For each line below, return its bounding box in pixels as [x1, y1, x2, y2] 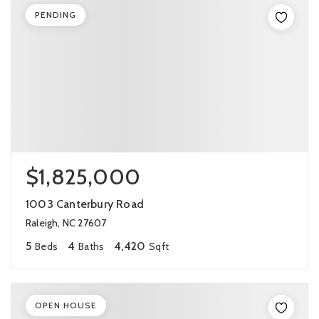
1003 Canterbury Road [26, 197, 144, 211]
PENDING [35, 9, 76, 20]
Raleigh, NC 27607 [26, 216, 107, 229]
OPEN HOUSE [35, 300, 97, 310]
